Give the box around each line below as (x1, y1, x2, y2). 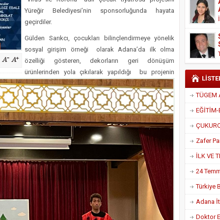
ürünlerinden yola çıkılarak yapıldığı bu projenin (25, 68, 174, 76)
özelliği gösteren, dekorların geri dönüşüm (25, 57, 174, 64)
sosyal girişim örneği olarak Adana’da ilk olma (25, 46, 174, 53)
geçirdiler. (25, 18, 52, 26)
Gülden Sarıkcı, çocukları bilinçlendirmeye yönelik (25, 34, 174, 42)
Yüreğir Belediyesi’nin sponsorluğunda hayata (25, 7, 174, 14)
